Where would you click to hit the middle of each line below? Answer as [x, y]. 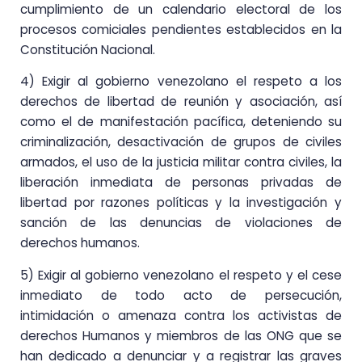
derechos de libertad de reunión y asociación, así [181, 102]
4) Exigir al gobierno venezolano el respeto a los [181, 82]
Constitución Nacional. [88, 49]
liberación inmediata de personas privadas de [181, 183]
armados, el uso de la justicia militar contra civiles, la [181, 162]
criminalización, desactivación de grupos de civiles [181, 142]
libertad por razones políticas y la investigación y [181, 203]
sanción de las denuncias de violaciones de [181, 223]
